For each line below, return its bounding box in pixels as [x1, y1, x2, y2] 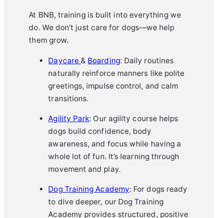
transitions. [48, 93, 89, 103]
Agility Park [48, 114, 90, 124]
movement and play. [48, 164, 121, 174]
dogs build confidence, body [48, 127, 152, 136]
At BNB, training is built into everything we [29, 10, 181, 20]
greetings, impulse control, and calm [48, 81, 179, 91]
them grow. [29, 36, 69, 45]
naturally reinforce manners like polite [48, 68, 185, 78]
